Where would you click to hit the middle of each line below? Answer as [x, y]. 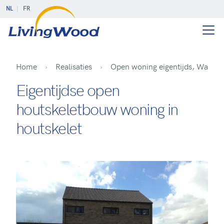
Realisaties [74, 66]
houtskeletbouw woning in [97, 108]
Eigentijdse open [68, 89]
